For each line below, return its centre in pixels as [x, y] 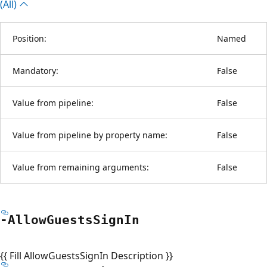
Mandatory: [35, 70]
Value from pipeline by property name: [90, 135]
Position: [30, 38]
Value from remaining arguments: [81, 167]
